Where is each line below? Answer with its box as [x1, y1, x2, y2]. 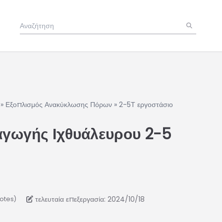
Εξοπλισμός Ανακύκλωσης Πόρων [5, 100, 112, 110]
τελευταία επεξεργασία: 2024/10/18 [35, 194, 145, 205]
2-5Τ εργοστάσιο [119, 100, 173, 110]
